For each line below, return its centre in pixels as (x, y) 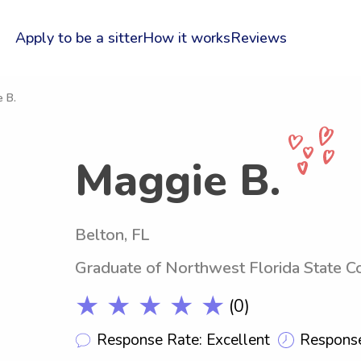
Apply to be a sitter (79, 38)
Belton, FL (112, 235)
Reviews (258, 38)
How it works (186, 38)
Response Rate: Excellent (183, 340)
